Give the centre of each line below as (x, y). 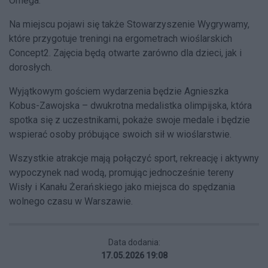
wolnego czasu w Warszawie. (71, 201)
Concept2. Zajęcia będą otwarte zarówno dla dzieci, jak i (125, 53)
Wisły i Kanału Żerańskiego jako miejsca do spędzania (122, 187)
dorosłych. (31, 67)
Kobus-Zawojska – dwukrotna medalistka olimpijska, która (130, 105)
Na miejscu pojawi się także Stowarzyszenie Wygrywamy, (129, 24)
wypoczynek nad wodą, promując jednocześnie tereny (121, 172)
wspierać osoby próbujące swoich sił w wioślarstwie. (120, 134)
